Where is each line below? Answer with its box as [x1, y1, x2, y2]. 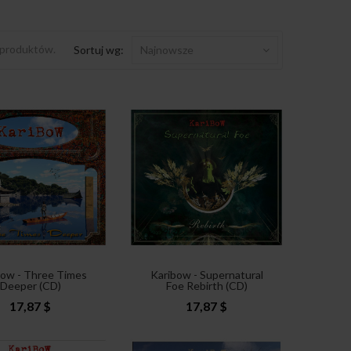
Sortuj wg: [74, 42, 124, 56]
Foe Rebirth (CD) [165, 278, 248, 292]
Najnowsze [140, 42, 194, 56]
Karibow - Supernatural [150, 267, 263, 281]
